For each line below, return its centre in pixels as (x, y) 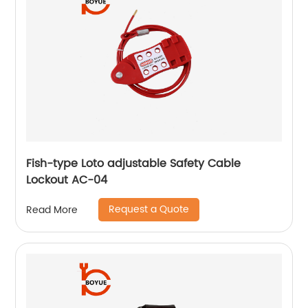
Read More (52, 210)
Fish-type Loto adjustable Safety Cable (134, 164)
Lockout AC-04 (67, 180)
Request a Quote (149, 210)
